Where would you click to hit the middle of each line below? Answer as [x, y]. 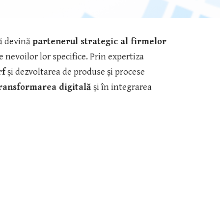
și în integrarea [122, 87]
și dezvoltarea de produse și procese [75, 72]
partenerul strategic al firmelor [99, 41]
